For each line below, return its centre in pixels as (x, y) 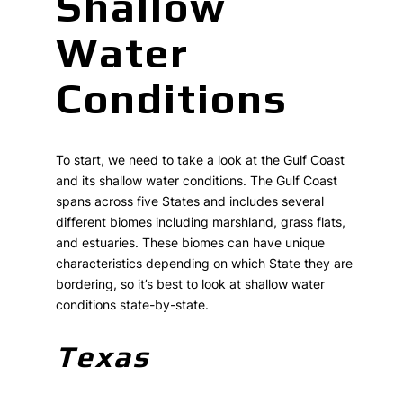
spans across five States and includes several (190, 201)
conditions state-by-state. (133, 305)
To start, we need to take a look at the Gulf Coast (201, 160)
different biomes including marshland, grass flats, (201, 222)
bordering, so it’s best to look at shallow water (191, 284)
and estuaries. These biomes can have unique (191, 243)
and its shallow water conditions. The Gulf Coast (197, 181)
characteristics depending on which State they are (205, 264)
